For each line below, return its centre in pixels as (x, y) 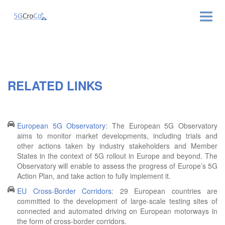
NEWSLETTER (32, 99)
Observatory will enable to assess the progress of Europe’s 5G (117, 166)
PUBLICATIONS (34, 125)
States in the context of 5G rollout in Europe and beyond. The (117, 156)
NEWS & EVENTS (36, 73)
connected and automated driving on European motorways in (117, 211)
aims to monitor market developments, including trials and (117, 136)
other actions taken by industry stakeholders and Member (117, 146)
